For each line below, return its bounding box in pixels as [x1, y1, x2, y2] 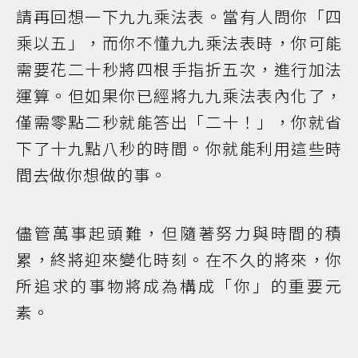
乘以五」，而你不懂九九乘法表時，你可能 [16, 30, 342, 54]
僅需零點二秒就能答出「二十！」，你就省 [16, 109, 342, 133]
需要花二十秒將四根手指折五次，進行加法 [16, 57, 342, 81]
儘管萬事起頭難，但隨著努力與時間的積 [16, 221, 342, 245]
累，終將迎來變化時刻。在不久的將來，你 [16, 247, 342, 271]
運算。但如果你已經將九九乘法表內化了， [16, 83, 342, 107]
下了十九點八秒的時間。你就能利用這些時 [16, 136, 342, 160]
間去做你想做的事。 [16, 162, 167, 186]
